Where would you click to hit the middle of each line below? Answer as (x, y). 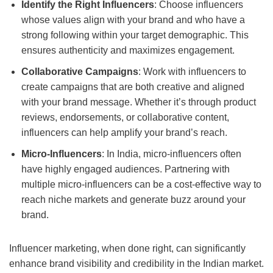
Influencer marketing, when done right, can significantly (127, 249)
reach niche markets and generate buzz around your (133, 200)
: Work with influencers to (192, 72)
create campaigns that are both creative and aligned (133, 87)
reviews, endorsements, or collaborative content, (125, 118)
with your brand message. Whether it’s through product (139, 102)
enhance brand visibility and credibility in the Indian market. (136, 264)
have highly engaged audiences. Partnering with (126, 169)
